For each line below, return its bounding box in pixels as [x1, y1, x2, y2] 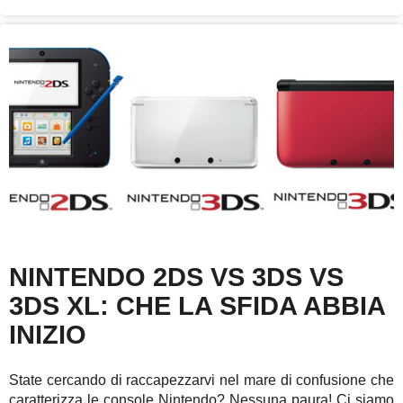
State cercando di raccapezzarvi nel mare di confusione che [9, 372, 394, 389]
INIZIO [9, 320, 86, 350]
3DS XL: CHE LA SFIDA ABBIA [9, 291, 385, 321]
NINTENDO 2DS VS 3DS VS [9, 263, 344, 292]
